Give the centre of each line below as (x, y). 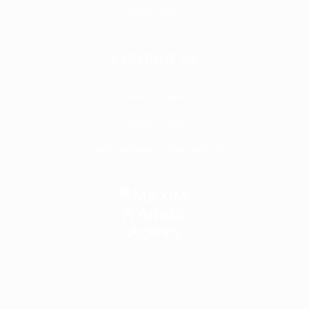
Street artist (154, 12)
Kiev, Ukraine (154, 97)
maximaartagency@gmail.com (154, 149)
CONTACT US (154, 58)
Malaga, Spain (154, 123)
